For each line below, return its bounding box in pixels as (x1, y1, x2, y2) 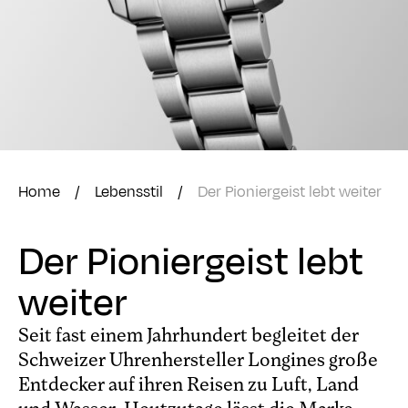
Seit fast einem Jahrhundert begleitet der (18, 323, 359, 346)
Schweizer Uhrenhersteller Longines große (18, 348, 378, 371)
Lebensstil (95, 180, 163, 203)
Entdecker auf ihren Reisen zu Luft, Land (18, 372, 359, 395)
